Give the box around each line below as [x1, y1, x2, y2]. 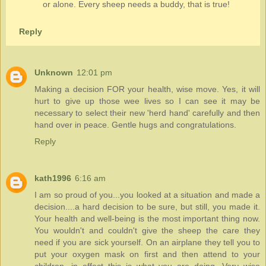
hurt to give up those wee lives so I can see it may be [34, 96, 260, 106]
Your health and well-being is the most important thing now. [34, 214, 260, 224]
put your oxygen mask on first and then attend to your [34, 249, 260, 259]
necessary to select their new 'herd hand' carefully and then [34, 108, 260, 118]
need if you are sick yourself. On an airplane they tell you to [34, 237, 260, 248]
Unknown [34, 68, 73, 78]
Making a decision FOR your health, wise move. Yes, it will [34, 84, 260, 94]
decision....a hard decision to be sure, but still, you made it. [34, 202, 260, 212]
